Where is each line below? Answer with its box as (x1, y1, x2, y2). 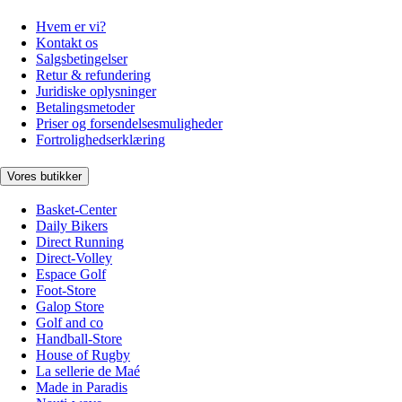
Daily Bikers (36, 218, 108, 234)
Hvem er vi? (36, 18, 106, 34)
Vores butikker (7, 169, 82, 183)
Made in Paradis (36, 380, 127, 396)
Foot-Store (36, 283, 96, 299)
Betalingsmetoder (36, 99, 135, 115)
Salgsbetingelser (36, 50, 127, 66)
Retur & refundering (36, 66, 151, 83)
